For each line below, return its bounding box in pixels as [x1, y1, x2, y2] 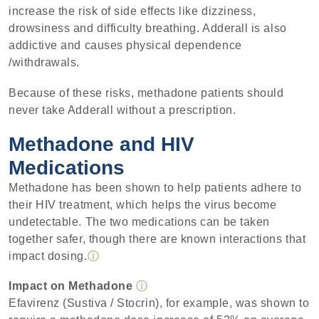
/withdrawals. [9, 56, 80, 69]
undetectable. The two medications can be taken [9, 215, 270, 228]
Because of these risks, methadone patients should [9, 86, 284, 99]
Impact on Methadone [9, 280, 133, 293]
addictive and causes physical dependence [9, 39, 242, 52]
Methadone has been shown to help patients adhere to [9, 181, 302, 194]
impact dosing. [9, 249, 88, 262]
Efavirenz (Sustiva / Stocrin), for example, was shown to [9, 297, 310, 310]
